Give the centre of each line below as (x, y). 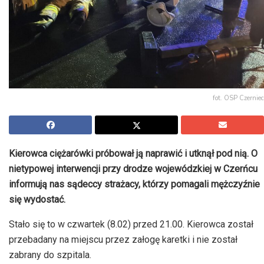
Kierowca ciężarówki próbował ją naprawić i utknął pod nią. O (133, 154)
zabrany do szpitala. (50, 255)
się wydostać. (37, 200)
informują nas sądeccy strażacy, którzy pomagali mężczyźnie (134, 184)
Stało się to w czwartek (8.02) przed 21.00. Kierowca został (131, 225)
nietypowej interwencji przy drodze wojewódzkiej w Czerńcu (133, 169)
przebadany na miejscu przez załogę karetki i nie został (123, 240)
